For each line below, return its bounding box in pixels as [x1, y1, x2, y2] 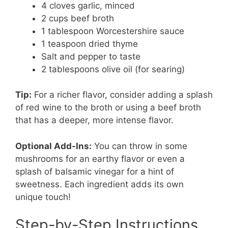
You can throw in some [92, 140, 187, 151]
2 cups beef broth [41, 13, 114, 23]
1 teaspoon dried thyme [41, 38, 138, 49]
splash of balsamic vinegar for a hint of [15, 166, 174, 177]
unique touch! [15, 191, 71, 202]
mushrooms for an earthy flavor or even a [15, 153, 185, 164]
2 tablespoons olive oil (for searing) [41, 64, 185, 74]
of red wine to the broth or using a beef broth [15, 102, 201, 113]
